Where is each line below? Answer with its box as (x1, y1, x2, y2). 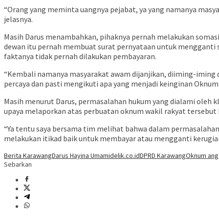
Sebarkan (4, 160, 32, 169)
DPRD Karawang (140, 151, 186, 160)
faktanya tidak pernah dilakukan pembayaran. (4, 51, 156, 62)
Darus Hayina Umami (52, 151, 110, 160)
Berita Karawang (4, 151, 52, 160)
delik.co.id (110, 151, 140, 160)
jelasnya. (4, 14, 33, 24)
